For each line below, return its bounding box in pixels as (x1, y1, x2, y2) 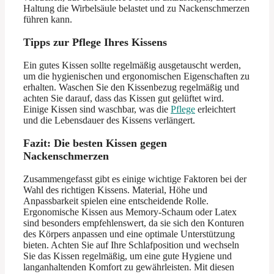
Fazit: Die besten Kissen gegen (23, 137, 167, 149)
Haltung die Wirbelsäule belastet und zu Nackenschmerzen (23, 3, 250, 13)
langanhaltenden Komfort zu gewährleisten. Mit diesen (23, 262, 234, 272)
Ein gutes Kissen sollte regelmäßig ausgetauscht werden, (23, 60, 241, 70)
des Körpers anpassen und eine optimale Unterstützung (23, 229, 235, 239)
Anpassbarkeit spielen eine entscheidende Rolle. (23, 196, 209, 206)
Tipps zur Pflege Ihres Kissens (23, 36, 167, 48)
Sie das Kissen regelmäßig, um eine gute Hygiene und (23, 251, 232, 261)
